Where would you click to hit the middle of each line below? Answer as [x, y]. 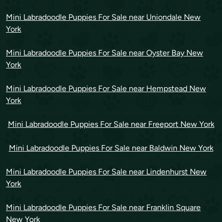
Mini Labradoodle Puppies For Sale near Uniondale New [103, 17]
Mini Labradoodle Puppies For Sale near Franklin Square [103, 208]
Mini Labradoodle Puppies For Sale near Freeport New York [111, 124]
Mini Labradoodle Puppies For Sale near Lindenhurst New [106, 172]
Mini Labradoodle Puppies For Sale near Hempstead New [106, 89]
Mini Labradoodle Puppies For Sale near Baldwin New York [111, 148]
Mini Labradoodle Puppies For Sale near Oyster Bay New [105, 53]
